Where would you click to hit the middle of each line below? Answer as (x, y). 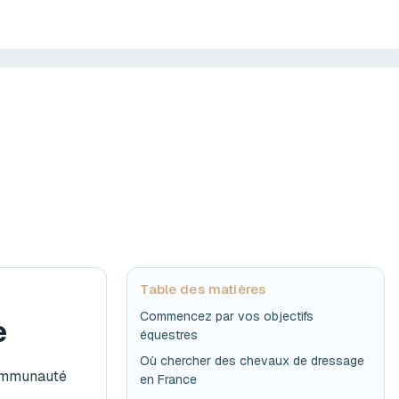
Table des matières (203, 289)
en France (169, 379)
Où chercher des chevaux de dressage (252, 360)
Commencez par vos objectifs (227, 316)
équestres (169, 334)
